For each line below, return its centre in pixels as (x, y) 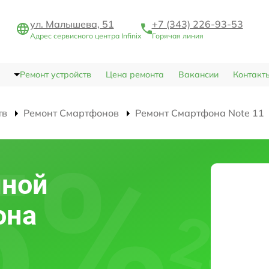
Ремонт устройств (55, 75)
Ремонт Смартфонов (71, 113)
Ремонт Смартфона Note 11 (200, 113)
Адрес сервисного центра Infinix (85, 36)
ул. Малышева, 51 (72, 24)
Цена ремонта (134, 75)
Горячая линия (177, 36)
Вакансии (198, 75)
